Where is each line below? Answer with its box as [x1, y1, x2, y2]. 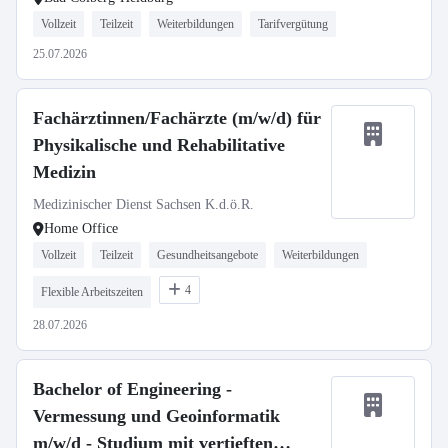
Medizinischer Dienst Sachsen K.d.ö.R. [33, 197, 254, 212]
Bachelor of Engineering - [33, 379, 232, 399]
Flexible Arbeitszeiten [41, 285, 143, 299]
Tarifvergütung [258, 17, 328, 31]
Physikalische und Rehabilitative [33, 135, 285, 155]
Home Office [44, 221, 118, 236]
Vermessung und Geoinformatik [33, 406, 280, 426]
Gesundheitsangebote [157, 248, 258, 262]
